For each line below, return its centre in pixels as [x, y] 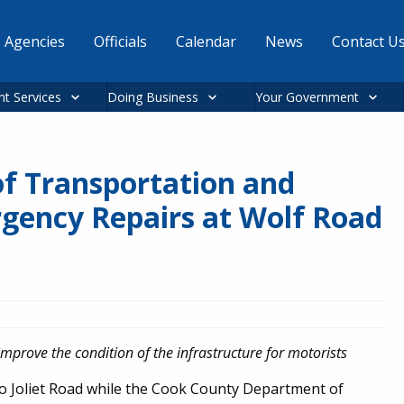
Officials [120, 41]
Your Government [307, 97]
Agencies [34, 41]
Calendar [206, 41]
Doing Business [153, 97]
